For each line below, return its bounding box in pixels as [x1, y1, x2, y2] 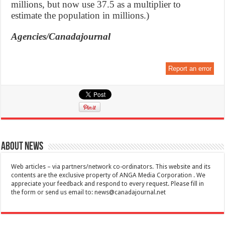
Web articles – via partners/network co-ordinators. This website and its [11, 163, 211, 171]
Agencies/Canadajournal [11, 31, 111, 42]
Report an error [168, 65, 211, 73]
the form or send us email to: [11, 189, 95, 196]
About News [1, 141, 44, 153]
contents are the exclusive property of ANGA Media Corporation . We [11, 172, 206, 179]
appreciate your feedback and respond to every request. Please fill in [11, 180, 204, 188]
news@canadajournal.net [94, 189, 166, 196]
